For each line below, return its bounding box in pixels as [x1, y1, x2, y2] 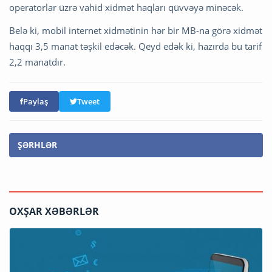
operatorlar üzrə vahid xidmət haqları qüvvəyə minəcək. [9, 1, 243, 14]
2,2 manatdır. [9, 56, 66, 69]
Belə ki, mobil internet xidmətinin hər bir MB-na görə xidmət [9, 24, 262, 37]
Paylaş [23, 96, 48, 107]
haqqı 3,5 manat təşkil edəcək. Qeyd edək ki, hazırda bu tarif [9, 40, 262, 53]
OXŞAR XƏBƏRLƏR [9, 205, 99, 219]
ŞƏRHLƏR [18, 139, 57, 151]
